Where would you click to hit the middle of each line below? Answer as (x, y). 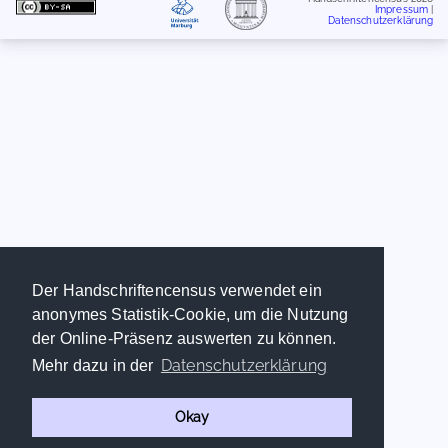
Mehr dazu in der (95, 366)
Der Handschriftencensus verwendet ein (177, 291)
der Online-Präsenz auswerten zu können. (184, 339)
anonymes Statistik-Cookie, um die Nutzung (190, 315)
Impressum (401, 9)
